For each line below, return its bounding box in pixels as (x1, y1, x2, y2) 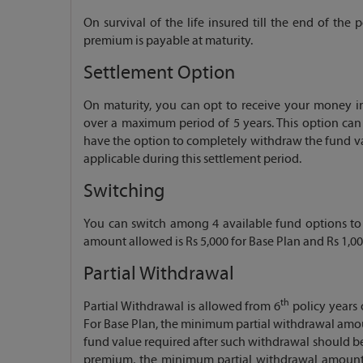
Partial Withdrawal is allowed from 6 (83, 298, 281, 314)
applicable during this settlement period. (83, 151, 301, 166)
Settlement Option (83, 61, 235, 83)
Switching (83, 179, 164, 202)
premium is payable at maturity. (83, 32, 253, 48)
